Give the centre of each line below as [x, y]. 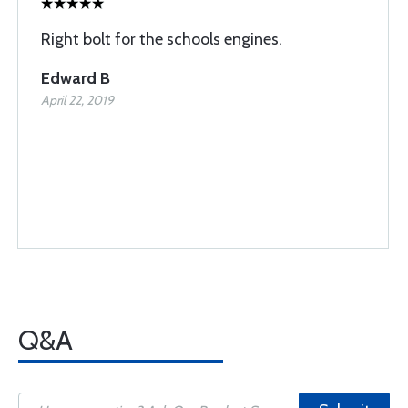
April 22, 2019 [77, 100]
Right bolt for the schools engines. [162, 39]
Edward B [76, 78]
